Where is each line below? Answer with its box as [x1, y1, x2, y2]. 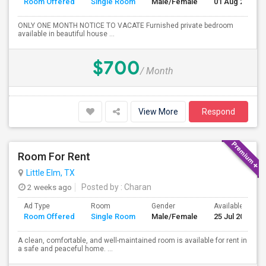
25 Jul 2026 [214, 212, 252, 221]
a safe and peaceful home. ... [18, 245, 113, 253]
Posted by [81, 182, 119, 192]
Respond [202, 107, 235, 116]
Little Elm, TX [26, 168, 75, 178]
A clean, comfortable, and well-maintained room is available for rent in [18, 236, 247, 245]
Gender [151, 202, 175, 210]
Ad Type [24, 202, 50, 210]
